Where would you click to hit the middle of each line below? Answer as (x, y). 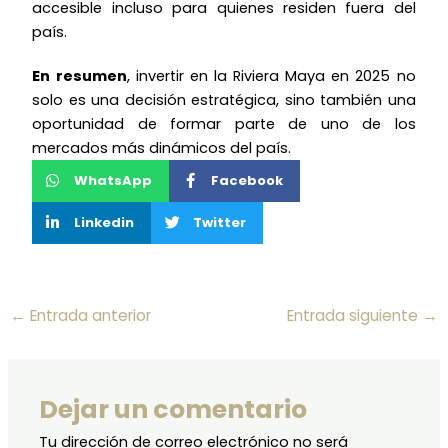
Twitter (220, 222)
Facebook (247, 180)
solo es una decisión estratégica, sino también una (224, 99)
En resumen (79, 75)
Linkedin (104, 222)
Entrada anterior (88, 316)
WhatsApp (113, 180)
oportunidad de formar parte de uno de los (224, 123)
